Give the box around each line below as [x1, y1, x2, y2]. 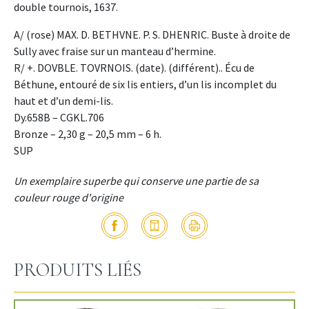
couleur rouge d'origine [14, 190, 123, 205]
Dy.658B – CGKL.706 [14, 110, 104, 125]
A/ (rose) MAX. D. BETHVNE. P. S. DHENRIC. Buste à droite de [14, 28, 290, 42]
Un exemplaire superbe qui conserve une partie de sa [14, 174, 259, 188]
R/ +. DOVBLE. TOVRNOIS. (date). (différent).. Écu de [14, 61, 255, 75]
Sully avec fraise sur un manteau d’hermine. [14, 44, 216, 59]
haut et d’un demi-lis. [14, 94, 113, 108]
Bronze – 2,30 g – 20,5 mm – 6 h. [14, 127, 161, 141]
